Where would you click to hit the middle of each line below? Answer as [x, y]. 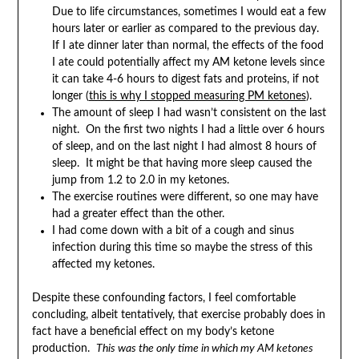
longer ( [70, 96]
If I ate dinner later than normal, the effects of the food [188, 45]
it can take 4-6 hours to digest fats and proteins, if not [185, 79]
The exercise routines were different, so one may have [185, 197]
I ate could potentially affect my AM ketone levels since [188, 62]
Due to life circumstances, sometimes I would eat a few [189, 12]
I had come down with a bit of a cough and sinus [173, 230]
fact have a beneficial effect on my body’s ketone [153, 331]
